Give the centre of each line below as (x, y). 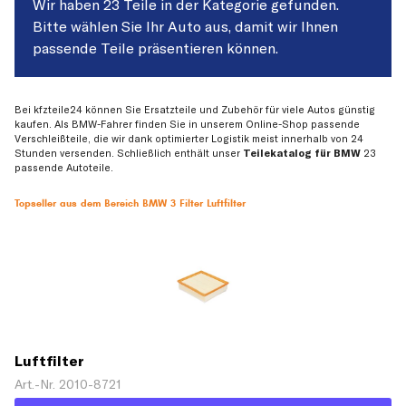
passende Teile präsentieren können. (155, 48)
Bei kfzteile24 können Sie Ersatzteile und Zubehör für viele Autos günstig (195, 110)
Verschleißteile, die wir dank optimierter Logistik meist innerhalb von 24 (189, 139)
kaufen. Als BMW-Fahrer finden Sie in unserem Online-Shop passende (187, 125)
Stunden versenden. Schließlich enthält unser (129, 154)
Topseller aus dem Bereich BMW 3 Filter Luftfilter (130, 204)
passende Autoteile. (64, 168)
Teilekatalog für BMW (302, 154)
